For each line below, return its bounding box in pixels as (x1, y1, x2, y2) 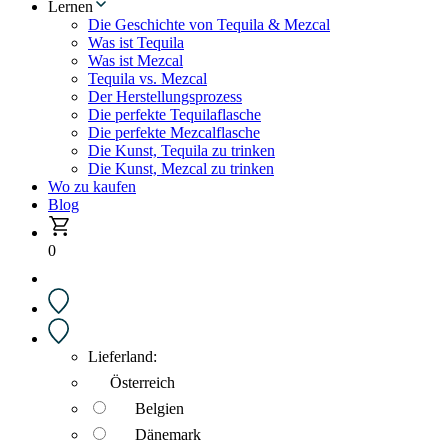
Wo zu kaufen (48, 178, 136, 195)
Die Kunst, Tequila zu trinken (88, 142, 275, 159)
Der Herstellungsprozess (88, 88, 242, 105)
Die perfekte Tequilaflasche (88, 106, 261, 123)
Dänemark (135, 426, 201, 443)
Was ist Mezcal (88, 52, 183, 69)
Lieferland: (88, 348, 157, 365)
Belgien (135, 400, 184, 417)
